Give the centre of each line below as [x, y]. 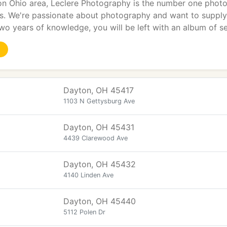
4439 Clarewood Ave [96, 138]
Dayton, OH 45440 [100, 201]
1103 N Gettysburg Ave [99, 101]
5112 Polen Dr [84, 212]
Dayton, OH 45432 [100, 164]
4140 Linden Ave [88, 175]
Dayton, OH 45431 [99, 127]
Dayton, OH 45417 [99, 90]
